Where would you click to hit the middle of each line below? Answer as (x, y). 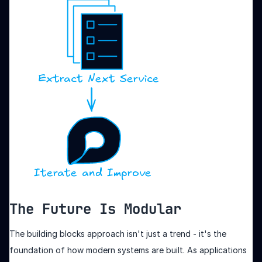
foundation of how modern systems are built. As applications (128, 250)
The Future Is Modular (95, 209)
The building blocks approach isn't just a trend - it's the (118, 233)
